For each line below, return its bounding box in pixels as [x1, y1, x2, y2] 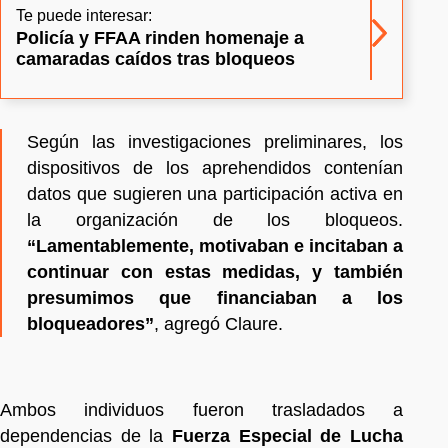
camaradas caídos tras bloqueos [16, 48, 295, 69]
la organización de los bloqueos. [27, 209, 403, 230]
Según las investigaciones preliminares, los [27, 131, 403, 152]
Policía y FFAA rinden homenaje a [16, 27, 304, 48]
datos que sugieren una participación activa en [27, 183, 403, 204]
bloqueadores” [27, 313, 154, 334]
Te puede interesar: [16, 6, 152, 24]
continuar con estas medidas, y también [27, 261, 403, 282]
